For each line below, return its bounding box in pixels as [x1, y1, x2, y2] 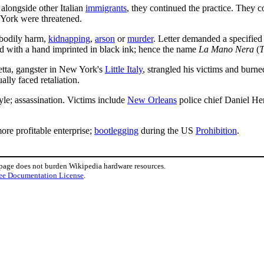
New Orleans [127, 94, 177, 105]
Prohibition [196, 125, 237, 136]
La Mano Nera [199, 44, 254, 54]
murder [127, 33, 153, 44]
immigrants [85, 2, 127, 13]
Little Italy [105, 64, 143, 74]
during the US [138, 125, 196, 136]
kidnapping [48, 33, 90, 44]
